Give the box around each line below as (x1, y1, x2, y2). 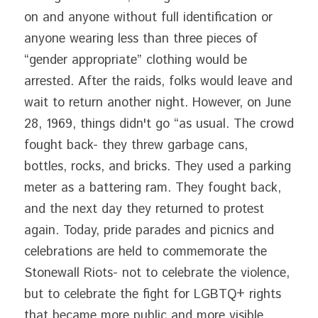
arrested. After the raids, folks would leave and (24, 72, 292, 91)
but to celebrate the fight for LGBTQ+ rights (24, 285, 281, 304)
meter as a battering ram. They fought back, (24, 179, 281, 197)
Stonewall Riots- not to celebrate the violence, (24, 264, 290, 283)
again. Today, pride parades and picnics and (24, 221, 274, 240)
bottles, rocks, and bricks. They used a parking (24, 158, 291, 176)
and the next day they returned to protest (24, 200, 264, 219)
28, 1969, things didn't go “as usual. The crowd (24, 115, 294, 133)
